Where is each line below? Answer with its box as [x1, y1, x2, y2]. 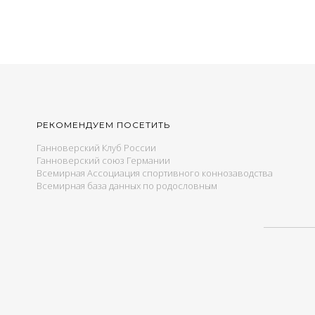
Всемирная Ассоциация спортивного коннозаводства [37, 167, 273, 179]
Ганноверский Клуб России [37, 141, 156, 154]
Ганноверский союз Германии [37, 154, 170, 167]
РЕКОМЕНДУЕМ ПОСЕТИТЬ [37, 120, 170, 130]
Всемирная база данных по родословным [37, 179, 217, 192]
